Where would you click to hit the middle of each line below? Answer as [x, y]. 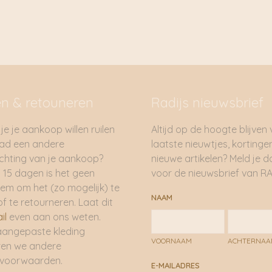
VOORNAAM [172, 241]
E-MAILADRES [175, 265]
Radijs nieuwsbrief [207, 103]
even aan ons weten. [55, 217]
